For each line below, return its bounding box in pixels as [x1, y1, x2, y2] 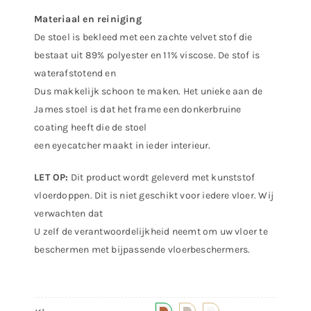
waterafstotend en [34, 67, 116, 80]
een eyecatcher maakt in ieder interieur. [34, 140, 211, 152]
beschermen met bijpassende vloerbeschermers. [34, 244, 251, 256]
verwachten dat [34, 208, 103, 220]
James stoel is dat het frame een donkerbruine [34, 103, 242, 116]
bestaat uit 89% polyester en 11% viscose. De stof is [34, 49, 260, 62]
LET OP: [34, 171, 69, 184]
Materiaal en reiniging [34, 13, 142, 26]
